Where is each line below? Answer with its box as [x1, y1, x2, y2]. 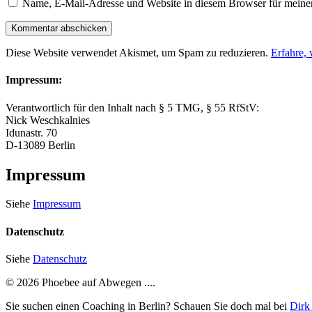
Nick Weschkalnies [6, 114, 90, 126]
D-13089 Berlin [6, 139, 75, 151]
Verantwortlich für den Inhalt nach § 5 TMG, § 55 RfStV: [6, 101, 259, 114]
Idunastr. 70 [6, 126, 57, 139]
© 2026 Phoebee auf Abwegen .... [6, 276, 155, 288]
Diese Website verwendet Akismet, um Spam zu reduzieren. [6, 47, 271, 59]
